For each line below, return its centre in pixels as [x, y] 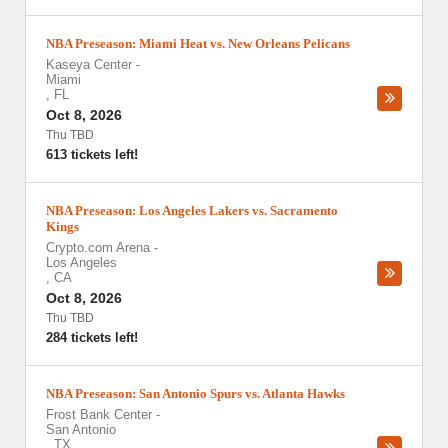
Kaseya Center [89, 64]
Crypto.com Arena [98, 247]
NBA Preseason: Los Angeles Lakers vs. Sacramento [192, 210]
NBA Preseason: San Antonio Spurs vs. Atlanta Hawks [195, 393]
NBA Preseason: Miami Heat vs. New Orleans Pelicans [198, 43]
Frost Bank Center [99, 414]
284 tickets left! [92, 337]
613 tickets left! [92, 154]
